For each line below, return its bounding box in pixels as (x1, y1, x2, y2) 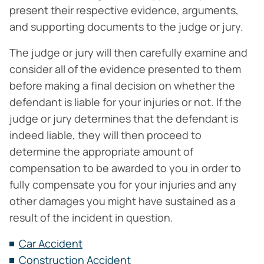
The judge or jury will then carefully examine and (9, 45, 247, 60)
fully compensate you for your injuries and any (9, 177, 237, 192)
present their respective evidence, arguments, (9, 3, 239, 17)
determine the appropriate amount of (9, 144, 193, 159)
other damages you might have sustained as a (9, 194, 236, 208)
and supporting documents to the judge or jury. (9, 19, 243, 34)
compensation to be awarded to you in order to (9, 161, 241, 175)
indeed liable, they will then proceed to (9, 128, 202, 142)
